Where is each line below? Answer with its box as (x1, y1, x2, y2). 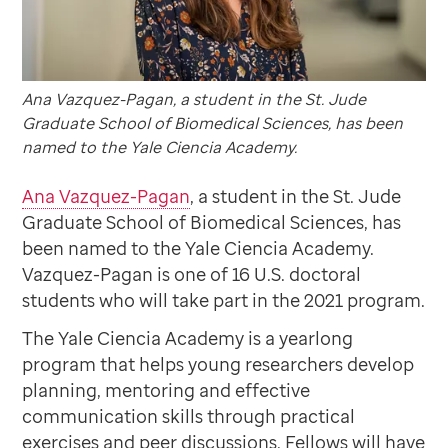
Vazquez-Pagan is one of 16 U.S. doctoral (22, 262, 362, 287)
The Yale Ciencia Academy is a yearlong (22, 326, 354, 351)
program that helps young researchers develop (22, 352, 415, 377)
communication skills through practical (22, 404, 356, 429)
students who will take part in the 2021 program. (22, 288, 426, 313)
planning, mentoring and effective (22, 378, 311, 403)
